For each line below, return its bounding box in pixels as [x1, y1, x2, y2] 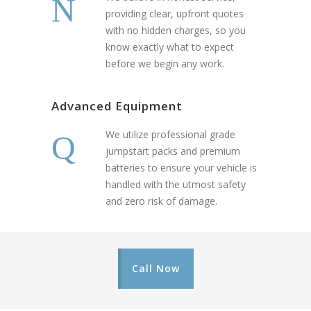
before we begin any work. [106, 57, 224, 71]
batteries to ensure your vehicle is [106, 161, 257, 175]
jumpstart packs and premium [106, 144, 240, 158]
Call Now [131, 262, 180, 276]
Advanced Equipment [51, 98, 183, 115]
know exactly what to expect [106, 40, 234, 54]
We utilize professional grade [106, 128, 235, 142]
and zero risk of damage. [106, 194, 217, 208]
